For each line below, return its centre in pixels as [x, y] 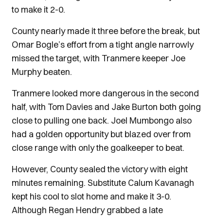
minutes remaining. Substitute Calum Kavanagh [103, 183]
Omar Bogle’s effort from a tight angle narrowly [103, 45]
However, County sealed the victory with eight [100, 169]
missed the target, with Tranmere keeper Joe [99, 58]
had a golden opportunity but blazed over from [101, 134]
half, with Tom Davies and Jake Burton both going [106, 107]
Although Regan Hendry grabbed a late [87, 210]
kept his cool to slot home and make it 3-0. [91, 196]
